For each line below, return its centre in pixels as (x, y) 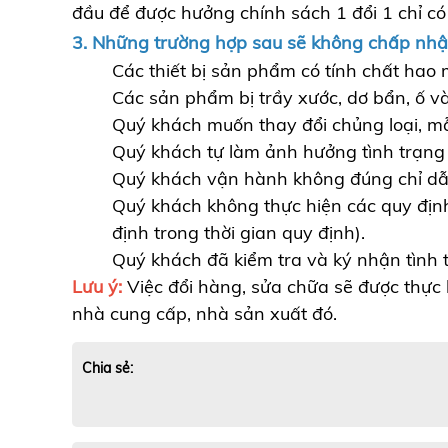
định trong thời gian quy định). (238, 232)
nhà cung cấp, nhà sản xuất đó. (204, 313)
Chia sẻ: (107, 368)
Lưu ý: (97, 286)
